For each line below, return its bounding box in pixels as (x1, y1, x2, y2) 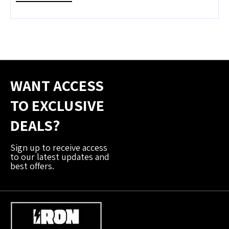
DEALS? (10, 115, 60, 135)
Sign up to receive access (10, 142, 107, 153)
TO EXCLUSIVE (10, 95, 104, 116)
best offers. (10, 160, 54, 172)
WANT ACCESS (10, 75, 104, 96)
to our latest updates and (10, 151, 109, 163)
